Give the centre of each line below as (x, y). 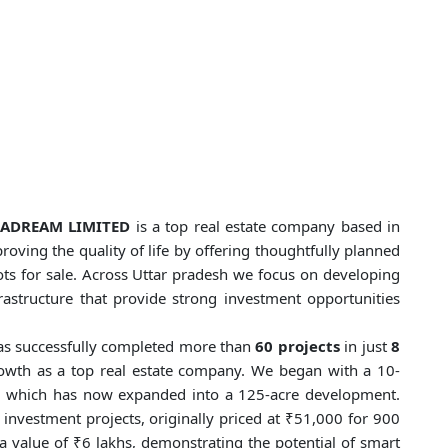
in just (365, 346)
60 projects (297, 346)
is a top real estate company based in (267, 226)
